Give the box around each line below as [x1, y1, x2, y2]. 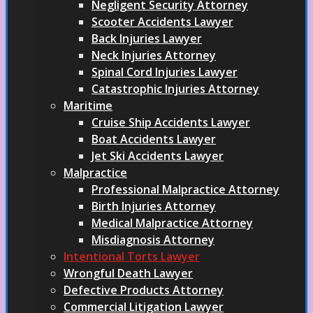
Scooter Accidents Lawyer [92, 14, 233, 29]
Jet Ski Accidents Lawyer [92, 148, 224, 163]
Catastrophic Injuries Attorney [92, 81, 259, 96]
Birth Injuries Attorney [92, 198, 216, 214]
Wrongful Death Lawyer [64, 265, 193, 281]
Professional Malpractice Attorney [92, 182, 279, 197]
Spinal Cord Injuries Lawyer [92, 64, 238, 80]
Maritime [64, 98, 112, 113]
